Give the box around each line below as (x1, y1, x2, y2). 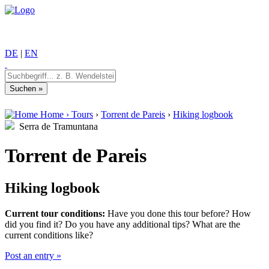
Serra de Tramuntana (14, 121, 98, 131)
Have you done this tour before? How (105, 208, 251, 219)
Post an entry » (5, 250, 61, 261)
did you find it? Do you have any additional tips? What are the (5, 219, 240, 229)
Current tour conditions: (5, 208, 105, 219)
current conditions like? (5, 229, 93, 240)
